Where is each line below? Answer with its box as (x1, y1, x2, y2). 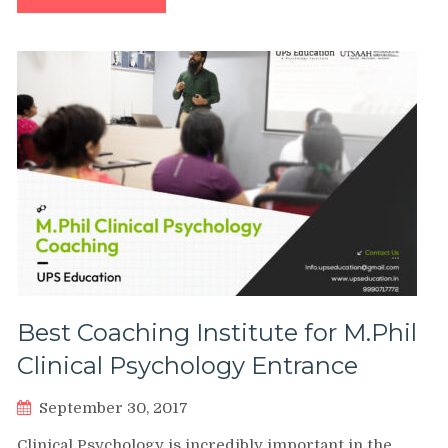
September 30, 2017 (39, 398, 188, 417)
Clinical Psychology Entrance (17, 350, 358, 380)
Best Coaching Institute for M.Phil (17, 317, 417, 347)
